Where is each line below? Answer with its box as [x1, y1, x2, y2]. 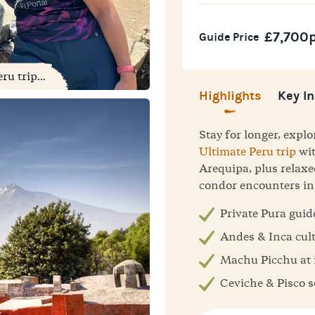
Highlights [199, 89, 261, 104]
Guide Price [199, 30, 259, 44]
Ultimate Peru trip [199, 143, 296, 160]
